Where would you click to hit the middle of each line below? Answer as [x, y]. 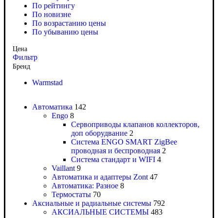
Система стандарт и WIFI [113, 160]
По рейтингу [54, 6]
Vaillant [63, 168]
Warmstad [47, 83]
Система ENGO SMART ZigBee [124, 142]
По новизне [52, 15]
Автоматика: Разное [85, 186]
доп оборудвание [99, 133]
